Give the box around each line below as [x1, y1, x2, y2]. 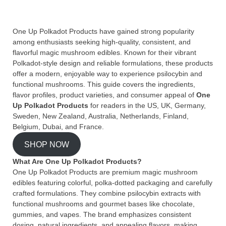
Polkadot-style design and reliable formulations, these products [13, 59, 213, 67]
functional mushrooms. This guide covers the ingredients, [13, 80, 195, 88]
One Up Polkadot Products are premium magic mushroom [13, 168, 198, 176]
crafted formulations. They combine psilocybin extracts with [13, 189, 201, 197]
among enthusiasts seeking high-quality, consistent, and [13, 38, 191, 46]
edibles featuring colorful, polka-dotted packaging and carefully [13, 179, 212, 187]
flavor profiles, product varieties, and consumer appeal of [13, 91, 196, 99]
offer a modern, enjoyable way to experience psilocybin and [13, 70, 202, 78]
